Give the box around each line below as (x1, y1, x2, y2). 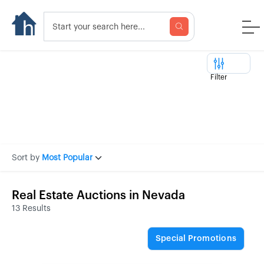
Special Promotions (155, 235, 236, 243)
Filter (210, 74, 227, 81)
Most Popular (42, 153, 93, 162)
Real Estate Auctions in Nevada (12, 190, 185, 202)
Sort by (12, 153, 39, 162)
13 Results (12, 204, 51, 213)
